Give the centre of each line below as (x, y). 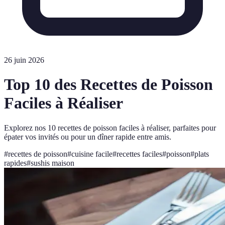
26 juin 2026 (24, 60)
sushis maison (52, 163)
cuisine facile (92, 154)
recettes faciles (139, 154)
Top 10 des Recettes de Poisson (108, 85)
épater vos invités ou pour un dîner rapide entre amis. (88, 137)
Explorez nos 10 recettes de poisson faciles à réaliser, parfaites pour (110, 128)
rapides (15, 163)
